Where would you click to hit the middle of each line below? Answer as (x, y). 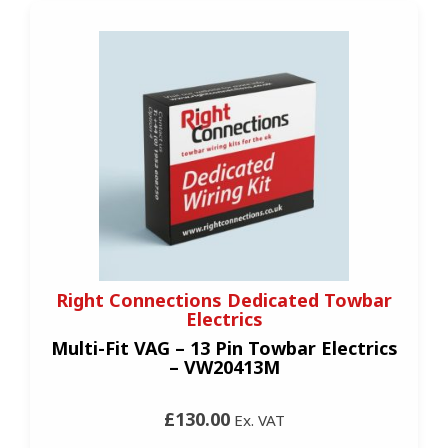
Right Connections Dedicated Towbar (224, 299)
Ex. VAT (257, 419)
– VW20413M (224, 366)
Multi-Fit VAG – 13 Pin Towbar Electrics (224, 347)
